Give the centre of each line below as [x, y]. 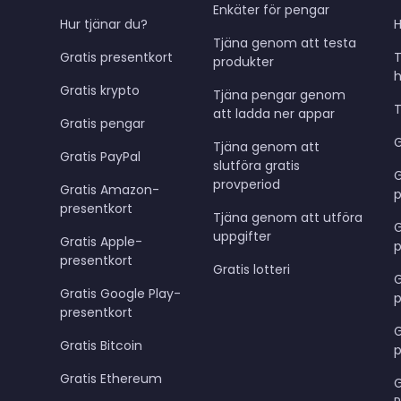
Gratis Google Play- [120, 294]
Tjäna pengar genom [280, 95]
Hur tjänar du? [103, 24]
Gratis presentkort [116, 57]
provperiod [247, 184]
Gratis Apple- [101, 242]
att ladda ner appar [274, 114]
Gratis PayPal [100, 157]
